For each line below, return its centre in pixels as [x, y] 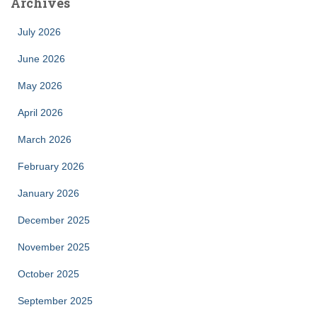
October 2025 [48, 273]
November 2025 [54, 247]
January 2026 [48, 193]
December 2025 [54, 220]
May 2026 [40, 85]
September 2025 [55, 300]
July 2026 [39, 31]
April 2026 [40, 112]
